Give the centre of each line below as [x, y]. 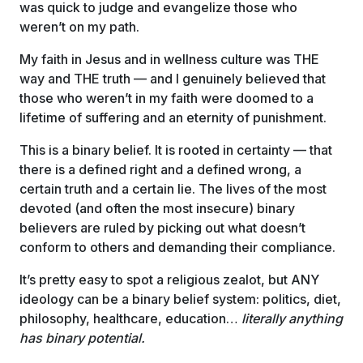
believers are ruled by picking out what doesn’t [162, 228]
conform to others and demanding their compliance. [177, 247]
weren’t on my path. [79, 27]
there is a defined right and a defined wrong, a [160, 169]
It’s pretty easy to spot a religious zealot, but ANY [169, 280]
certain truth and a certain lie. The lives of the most [173, 189]
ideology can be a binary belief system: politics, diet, [180, 299]
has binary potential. [82, 338]
